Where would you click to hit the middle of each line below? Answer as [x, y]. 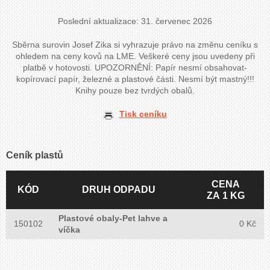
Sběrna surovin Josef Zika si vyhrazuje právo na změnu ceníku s [135, 44]
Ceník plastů [35, 155]
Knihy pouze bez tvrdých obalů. [135, 90]
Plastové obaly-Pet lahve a [113, 218]
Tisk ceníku [143, 114]
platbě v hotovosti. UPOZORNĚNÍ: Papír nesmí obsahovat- [135, 67]
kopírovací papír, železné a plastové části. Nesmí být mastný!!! [135, 79]
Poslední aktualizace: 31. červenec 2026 [135, 21]
